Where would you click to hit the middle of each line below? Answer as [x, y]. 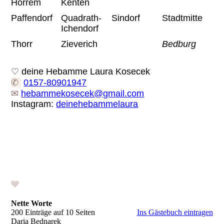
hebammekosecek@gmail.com [83, 93]
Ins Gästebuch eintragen [175, 212]
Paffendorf [32, 18]
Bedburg [179, 44]
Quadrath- [81, 18]
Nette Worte [32, 203]
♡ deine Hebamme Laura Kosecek [81, 71]
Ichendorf [80, 28]
